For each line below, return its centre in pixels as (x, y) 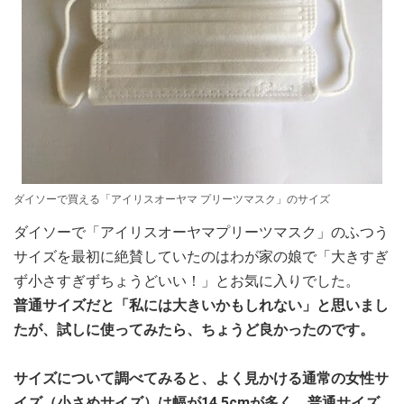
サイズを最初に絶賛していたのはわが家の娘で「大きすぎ (201, 256)
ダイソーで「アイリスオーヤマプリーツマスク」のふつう (201, 232)
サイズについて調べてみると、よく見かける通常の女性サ (201, 378)
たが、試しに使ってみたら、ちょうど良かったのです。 (194, 329)
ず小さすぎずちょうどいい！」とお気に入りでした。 (187, 280)
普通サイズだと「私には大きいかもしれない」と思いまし (201, 305)
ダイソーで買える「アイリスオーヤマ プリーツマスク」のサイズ (172, 199)
